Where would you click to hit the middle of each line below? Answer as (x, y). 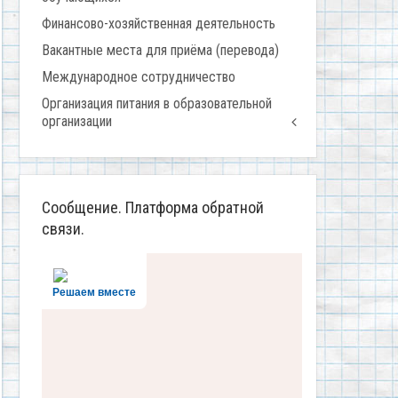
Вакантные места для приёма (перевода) (160, 51)
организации (77, 122)
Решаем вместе (94, 293)
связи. (63, 229)
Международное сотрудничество (139, 77)
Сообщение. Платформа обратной (153, 208)
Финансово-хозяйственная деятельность (159, 24)
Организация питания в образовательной (157, 104)
